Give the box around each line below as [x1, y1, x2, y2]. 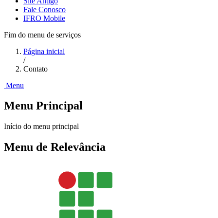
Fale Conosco [23, 5, 66, 14]
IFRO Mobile [23, 14, 65, 22]
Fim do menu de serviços [4, 30, 81, 39]
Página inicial [23, 47, 65, 55]
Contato [23, 64, 48, 73]
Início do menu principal [4, 122, 79, 131]
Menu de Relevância [4, 141, 106, 154]
